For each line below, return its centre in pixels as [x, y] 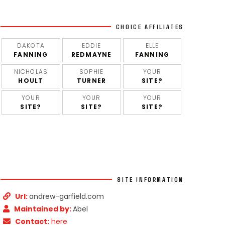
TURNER [92, 81]
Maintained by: [43, 209]
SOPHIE [92, 72]
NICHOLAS [31, 72]
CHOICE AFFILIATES [150, 27]
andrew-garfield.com [67, 196]
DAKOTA [31, 45]
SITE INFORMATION [150, 179]
